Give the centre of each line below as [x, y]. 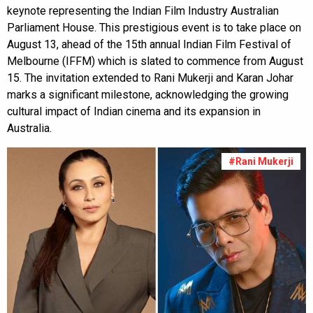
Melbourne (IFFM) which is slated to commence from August [155, 61]
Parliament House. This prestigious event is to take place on [154, 28]
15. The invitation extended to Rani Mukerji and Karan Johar [150, 78]
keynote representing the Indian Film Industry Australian [143, 11]
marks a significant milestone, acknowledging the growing [148, 95]
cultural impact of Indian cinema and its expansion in [134, 111]
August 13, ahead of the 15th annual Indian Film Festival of [149, 44]
